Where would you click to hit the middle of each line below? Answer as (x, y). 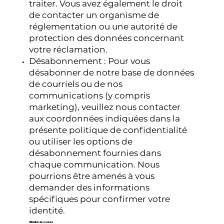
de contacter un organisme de (94, 15)
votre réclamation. (68, 49)
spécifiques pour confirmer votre (100, 199)
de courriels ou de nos (76, 84)
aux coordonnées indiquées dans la (105, 118)
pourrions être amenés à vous (92, 176)
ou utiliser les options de (81, 141)
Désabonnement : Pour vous (90, 61)
